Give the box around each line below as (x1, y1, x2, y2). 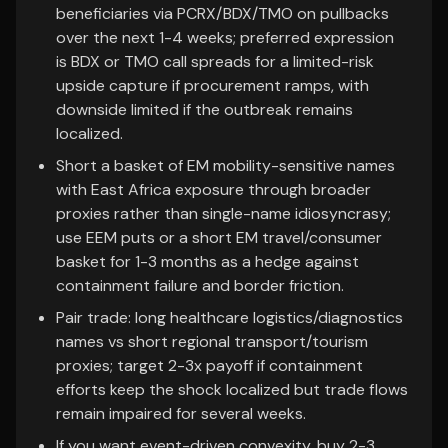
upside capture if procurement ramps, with (56, 75, 369, 96)
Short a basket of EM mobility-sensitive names (56, 155, 395, 176)
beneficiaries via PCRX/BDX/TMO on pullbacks (56, 3, 389, 24)
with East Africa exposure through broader (56, 179, 371, 200)
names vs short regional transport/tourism (56, 331, 368, 352)
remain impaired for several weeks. (56, 403, 306, 424)
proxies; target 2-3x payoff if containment (56, 355, 363, 376)
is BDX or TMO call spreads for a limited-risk (56, 51, 374, 72)
